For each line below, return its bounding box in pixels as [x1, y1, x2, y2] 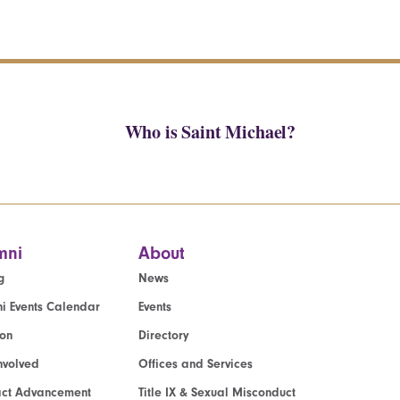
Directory [137, 327, 189, 343]
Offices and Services [137, 355, 253, 371]
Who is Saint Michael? [124, 119, 296, 146]
